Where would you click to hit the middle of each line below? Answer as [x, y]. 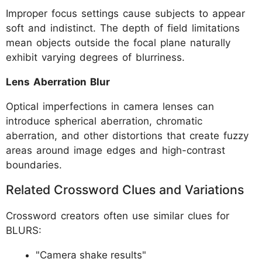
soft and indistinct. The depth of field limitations [123, 28]
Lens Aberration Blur [58, 82]
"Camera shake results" [91, 255]
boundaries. [34, 165]
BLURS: [24, 230]
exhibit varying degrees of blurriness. [95, 57]
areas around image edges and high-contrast [116, 150]
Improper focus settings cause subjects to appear [125, 13]
